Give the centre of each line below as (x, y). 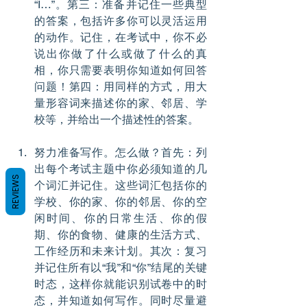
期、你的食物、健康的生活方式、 (121, 234)
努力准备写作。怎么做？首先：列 (121, 152)
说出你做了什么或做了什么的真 (121, 53)
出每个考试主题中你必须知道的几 (121, 169)
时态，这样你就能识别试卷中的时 (121, 284)
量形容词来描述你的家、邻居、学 (121, 103)
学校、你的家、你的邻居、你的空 (121, 201)
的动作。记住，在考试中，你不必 (121, 37)
